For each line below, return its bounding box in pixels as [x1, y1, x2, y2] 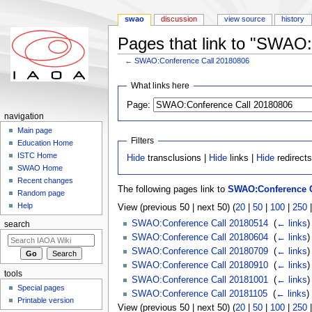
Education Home [17, 139, 74, 148]
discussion [161, 15, 198, 24]
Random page [17, 189, 65, 198]
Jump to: [117, 63, 153, 74]
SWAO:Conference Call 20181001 [131, 274, 268, 285]
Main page [17, 126, 53, 135]
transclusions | [145, 153, 210, 164]
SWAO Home [17, 164, 63, 173]
